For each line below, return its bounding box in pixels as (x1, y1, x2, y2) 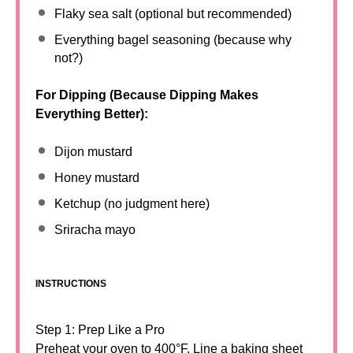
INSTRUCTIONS (35, 278, 106, 289)
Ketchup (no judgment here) (54, 197, 210, 210)
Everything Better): (35, 107, 148, 121)
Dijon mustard (54, 145, 132, 158)
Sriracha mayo (54, 223, 136, 236)
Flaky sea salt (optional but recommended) (54, 7, 292, 20)
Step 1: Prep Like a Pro (35, 323, 165, 336)
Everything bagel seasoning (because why (54, 33, 292, 46)
